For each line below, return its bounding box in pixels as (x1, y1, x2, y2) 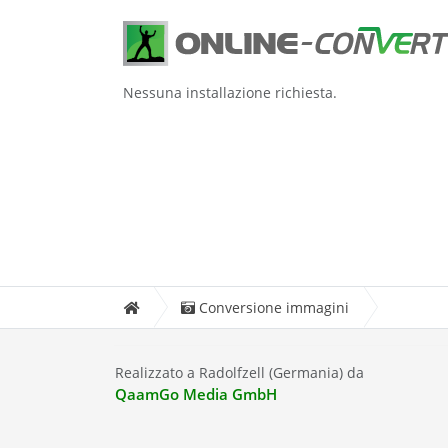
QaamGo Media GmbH (114, 383, 277, 404)
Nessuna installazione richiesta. (123, 83, 337, 103)
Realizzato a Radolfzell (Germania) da (114, 362, 364, 382)
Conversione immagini (199, 297, 349, 317)
